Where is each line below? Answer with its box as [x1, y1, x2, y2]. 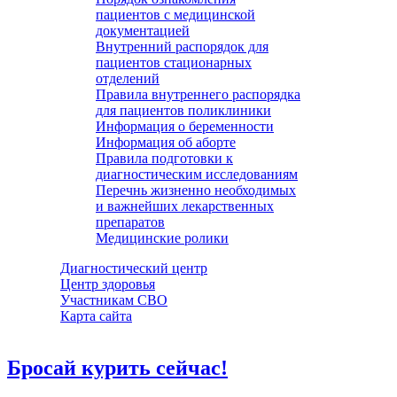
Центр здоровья [60, 276, 155, 292]
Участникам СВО [60, 292, 167, 307]
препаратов [96, 214, 165, 230]
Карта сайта [60, 308, 132, 323]
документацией [96, 23, 190, 38]
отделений [96, 71, 160, 86]
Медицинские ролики [96, 230, 229, 245]
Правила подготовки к [96, 151, 233, 166]
